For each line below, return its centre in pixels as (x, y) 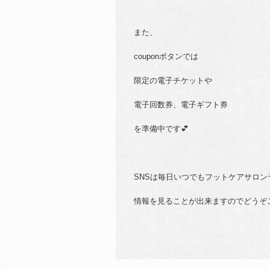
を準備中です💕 (161, 129)
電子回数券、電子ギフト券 (181, 105)
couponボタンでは (166, 56)
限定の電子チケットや (173, 80)
